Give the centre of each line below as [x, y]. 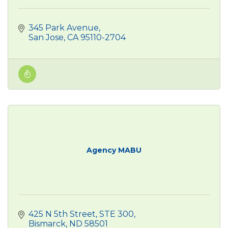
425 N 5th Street [62, 214]
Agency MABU [114, 150]
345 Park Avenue [64, 27]
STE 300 [117, 214]
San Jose [46, 37]
